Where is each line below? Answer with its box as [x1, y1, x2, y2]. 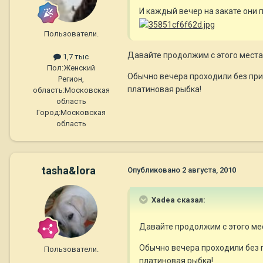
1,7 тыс [61, 52, 89, 62]
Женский [63, 63, 95, 73]
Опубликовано [127, 166, 182, 175]
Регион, [58, 75, 84, 84]
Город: [36, 108, 60, 117]
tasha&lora [42, 164, 96, 177]
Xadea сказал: [150, 195, 205, 205]
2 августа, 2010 [182, 166, 236, 175]
